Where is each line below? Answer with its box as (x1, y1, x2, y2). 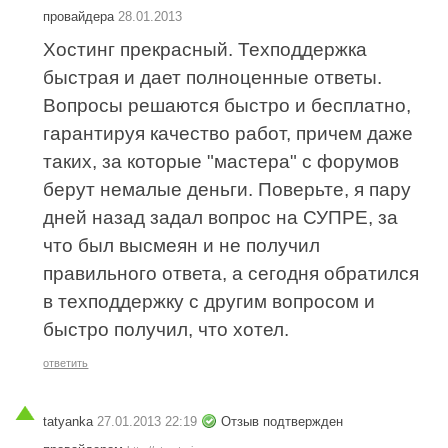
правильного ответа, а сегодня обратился (43, 262, 420, 284)
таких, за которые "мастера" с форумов (43, 150, 400, 172)
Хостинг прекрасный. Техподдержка (43, 38, 368, 60)
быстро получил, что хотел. (43, 318, 290, 340)
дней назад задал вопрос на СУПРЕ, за (43, 206, 399, 228)
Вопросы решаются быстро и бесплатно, (43, 94, 412, 116)
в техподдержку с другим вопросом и (43, 290, 376, 312)
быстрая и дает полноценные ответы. (43, 66, 383, 88)
